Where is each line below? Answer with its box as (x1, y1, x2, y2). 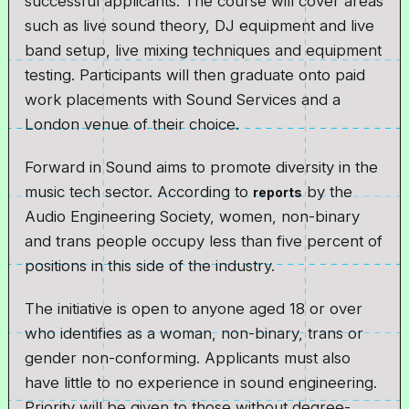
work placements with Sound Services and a (25, 90, 341, 110)
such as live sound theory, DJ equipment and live (25, 16, 375, 36)
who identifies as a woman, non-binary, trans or (25, 324, 364, 343)
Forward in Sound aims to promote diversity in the (25, 158, 379, 177)
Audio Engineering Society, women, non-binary (25, 207, 361, 226)
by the (302, 183, 353, 202)
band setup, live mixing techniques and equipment (25, 41, 383, 60)
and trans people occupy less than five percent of (25, 232, 383, 251)
